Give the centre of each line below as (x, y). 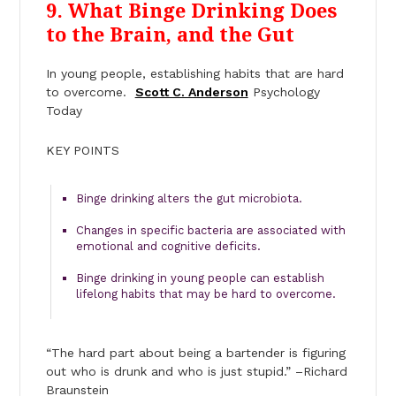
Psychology (284, 91)
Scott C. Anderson (191, 91)
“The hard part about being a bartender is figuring (195, 352)
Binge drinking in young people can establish (200, 278)
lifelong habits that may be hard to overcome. (206, 293)
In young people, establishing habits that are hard (194, 73)
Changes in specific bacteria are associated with (210, 230)
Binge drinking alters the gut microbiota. (189, 198)
